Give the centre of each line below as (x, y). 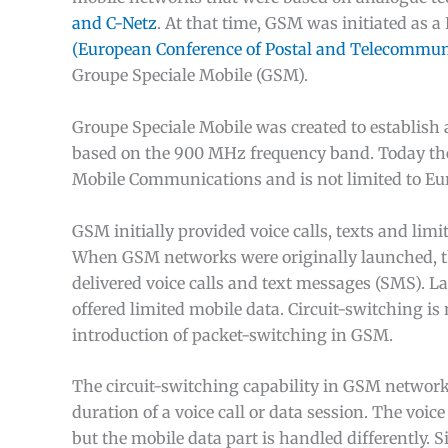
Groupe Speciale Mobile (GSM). (190, 75)
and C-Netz (114, 23)
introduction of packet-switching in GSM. (232, 334)
